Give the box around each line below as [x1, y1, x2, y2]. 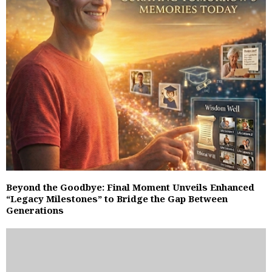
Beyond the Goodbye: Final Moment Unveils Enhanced [6, 181, 254, 194]
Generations [6, 204, 64, 217]
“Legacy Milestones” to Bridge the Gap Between [6, 192, 228, 205]
